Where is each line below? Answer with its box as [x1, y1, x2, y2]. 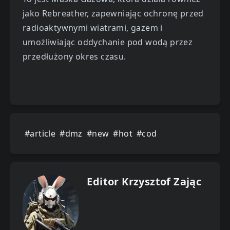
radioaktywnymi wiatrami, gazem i [23, 22, 163, 33]
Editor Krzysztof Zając [87, 174, 202, 188]
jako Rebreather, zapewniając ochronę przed [23, 7, 204, 19]
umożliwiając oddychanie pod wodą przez [23, 36, 193, 48]
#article [25, 127, 56, 139]
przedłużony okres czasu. [23, 50, 126, 62]
